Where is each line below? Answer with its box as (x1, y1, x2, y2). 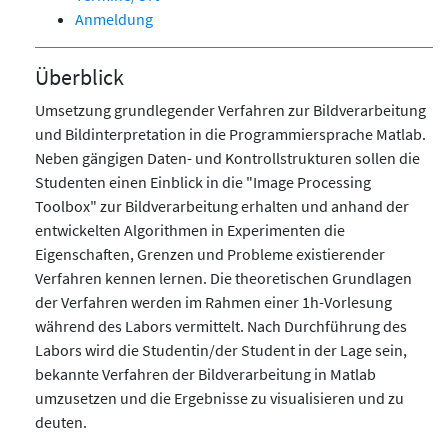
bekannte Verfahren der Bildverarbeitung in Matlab (35, 363, 376, 384)
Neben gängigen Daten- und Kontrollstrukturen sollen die (35, 147, 420, 168)
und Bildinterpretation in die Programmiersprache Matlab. (35, 123, 426, 144)
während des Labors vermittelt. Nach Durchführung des (35, 315, 407, 336)
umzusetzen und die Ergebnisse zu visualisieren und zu (35, 387, 404, 408)
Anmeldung (75, 8, 153, 29)
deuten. (35, 411, 87, 432)
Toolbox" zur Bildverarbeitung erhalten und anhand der (35, 195, 409, 216)
